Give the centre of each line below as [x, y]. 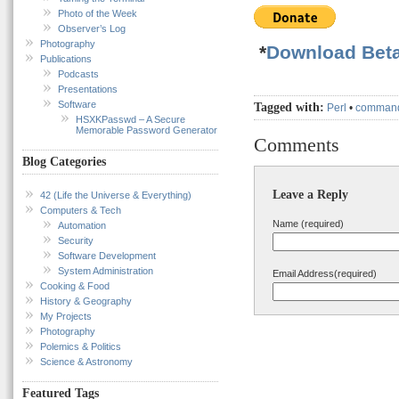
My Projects [66, 316]
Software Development [107, 255]
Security [76, 240]
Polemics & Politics [81, 346]
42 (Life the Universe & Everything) [116, 195]
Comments [297, 145]
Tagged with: [289, 108]
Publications [66, 58]
